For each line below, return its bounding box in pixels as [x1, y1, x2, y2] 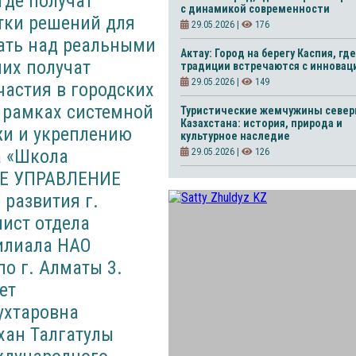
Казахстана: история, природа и [180, 117, 342, 130]
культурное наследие [180, 130, 290, 142]
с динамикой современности [180, 2, 330, 15]
